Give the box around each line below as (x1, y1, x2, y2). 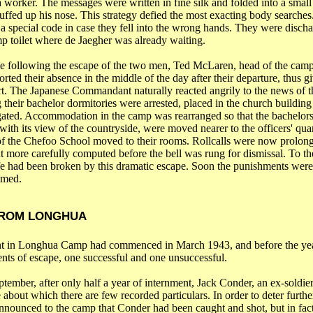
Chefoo (23, 135, 57, 147)
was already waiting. (111, 34, 205, 46)
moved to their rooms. (89, 135, 192, 147)
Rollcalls (191, 135, 231, 147)
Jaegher (78, 34, 112, 46)
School (59, 135, 90, 147)
